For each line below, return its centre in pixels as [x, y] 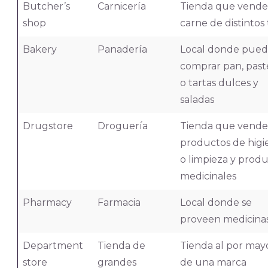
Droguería [122, 126]
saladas [197, 100]
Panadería [122, 49]
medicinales [208, 176]
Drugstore [48, 126]
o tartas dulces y [219, 83]
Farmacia [119, 202]
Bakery [39, 49]
